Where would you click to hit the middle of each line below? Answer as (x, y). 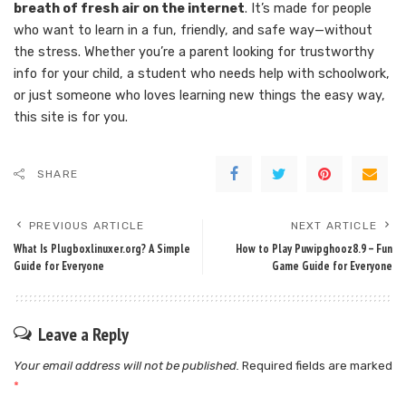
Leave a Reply (83, 334)
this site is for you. (71, 117)
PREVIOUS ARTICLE (87, 225)
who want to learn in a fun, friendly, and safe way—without (193, 30)
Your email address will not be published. (126, 365)
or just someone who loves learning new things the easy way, (199, 95)
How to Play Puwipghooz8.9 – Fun (314, 248)
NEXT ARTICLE (333, 225)
